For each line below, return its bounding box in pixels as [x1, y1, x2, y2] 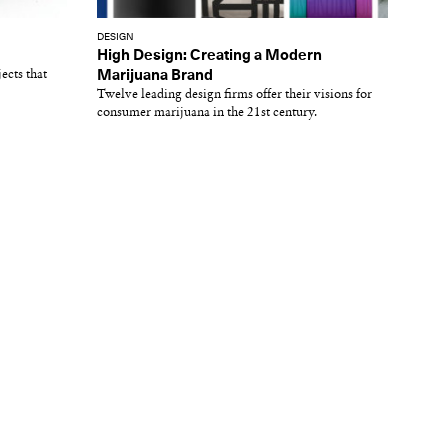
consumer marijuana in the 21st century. [97, 106, 317, 119]
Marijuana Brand [97, 68, 213, 83]
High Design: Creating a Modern [97, 48, 322, 63]
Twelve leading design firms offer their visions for [97, 88, 372, 101]
